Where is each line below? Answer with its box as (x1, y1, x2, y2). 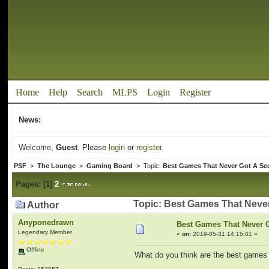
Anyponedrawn (18, 218, 74, 227)
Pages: (16, 180, 41, 189)
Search (77, 87, 103, 97)
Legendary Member (18, 229, 73, 235)
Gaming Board (86, 162, 133, 169)
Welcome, (19, 143, 56, 152)
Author (25, 200, 59, 210)
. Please (77, 143, 109, 152)
